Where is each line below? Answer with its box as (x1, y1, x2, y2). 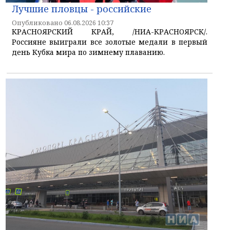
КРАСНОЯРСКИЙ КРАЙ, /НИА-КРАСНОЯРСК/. (12, 26, 207, 36)
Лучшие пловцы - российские (12, 2, 151, 15)
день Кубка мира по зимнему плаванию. (12, 47, 165, 57)
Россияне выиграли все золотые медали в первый (12, 36, 207, 47)
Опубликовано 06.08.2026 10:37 (12, 18, 113, 27)
